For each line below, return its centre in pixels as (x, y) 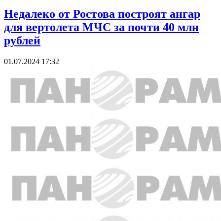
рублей (22, 40)
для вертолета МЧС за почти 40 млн (101, 27)
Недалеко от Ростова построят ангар (102, 14)
